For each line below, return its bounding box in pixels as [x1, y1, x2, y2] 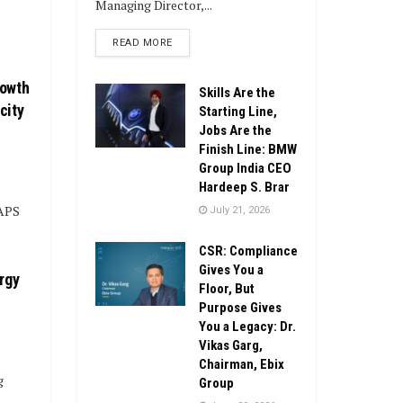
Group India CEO [199, 159, 291, 176]
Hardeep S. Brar [199, 178, 290, 195]
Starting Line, [199, 103, 277, 120]
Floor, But [199, 280, 255, 297]
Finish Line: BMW [199, 140, 297, 157]
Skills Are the [199, 84, 275, 101]
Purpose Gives [199, 299, 282, 316]
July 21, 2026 [207, 203, 270, 216]
